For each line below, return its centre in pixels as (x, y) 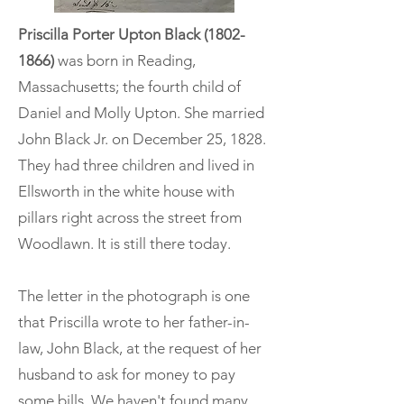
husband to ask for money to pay (127, 374)
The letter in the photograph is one (134, 295)
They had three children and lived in (136, 165)
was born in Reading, (125, 60)
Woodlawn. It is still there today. (124, 243)
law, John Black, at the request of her (140, 348)
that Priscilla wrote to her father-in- (134, 321)
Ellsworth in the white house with (126, 191)
